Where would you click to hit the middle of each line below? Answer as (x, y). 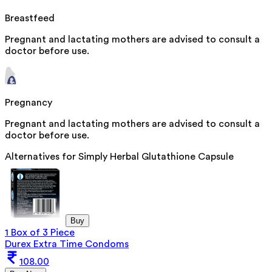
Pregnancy (29, 103)
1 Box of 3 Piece (40, 233)
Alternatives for (42, 157)
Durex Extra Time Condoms (67, 244)
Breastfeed (30, 19)
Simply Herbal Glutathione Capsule (156, 157)
